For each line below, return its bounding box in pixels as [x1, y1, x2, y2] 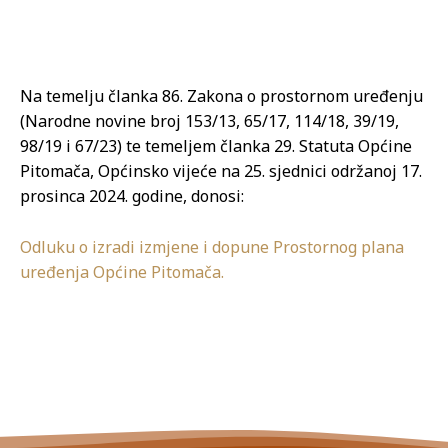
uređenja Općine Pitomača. [20, 261, 228, 284]
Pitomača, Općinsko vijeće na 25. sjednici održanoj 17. [20, 160, 422, 183]
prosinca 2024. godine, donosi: [20, 185, 244, 208]
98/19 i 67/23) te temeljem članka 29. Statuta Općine [20, 135, 412, 158]
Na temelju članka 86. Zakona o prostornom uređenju [20, 85, 423, 108]
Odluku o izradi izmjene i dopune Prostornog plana [20, 236, 404, 259]
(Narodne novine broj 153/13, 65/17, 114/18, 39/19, [20, 110, 399, 133]
